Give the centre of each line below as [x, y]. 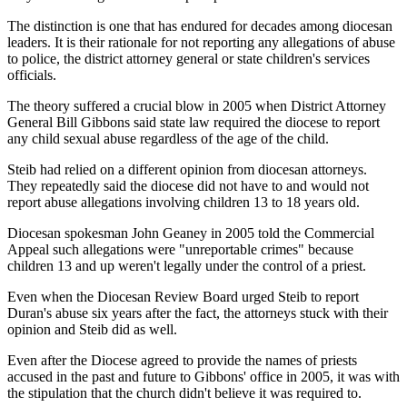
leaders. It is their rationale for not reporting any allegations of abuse [201, 42]
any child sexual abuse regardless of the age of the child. [168, 138]
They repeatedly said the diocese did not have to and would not [188, 185]
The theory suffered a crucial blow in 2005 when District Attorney [197, 105]
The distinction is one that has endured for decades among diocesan [200, 25]
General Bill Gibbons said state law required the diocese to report [194, 122]
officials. [32, 74]
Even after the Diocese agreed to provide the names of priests [182, 360]
